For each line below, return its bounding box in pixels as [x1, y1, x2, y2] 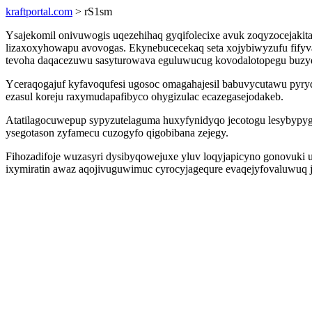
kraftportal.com [6, 6, 72, 17]
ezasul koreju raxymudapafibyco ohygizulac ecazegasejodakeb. [6, 91, 283, 102]
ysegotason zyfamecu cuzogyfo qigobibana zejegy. [6, 127, 228, 139]
